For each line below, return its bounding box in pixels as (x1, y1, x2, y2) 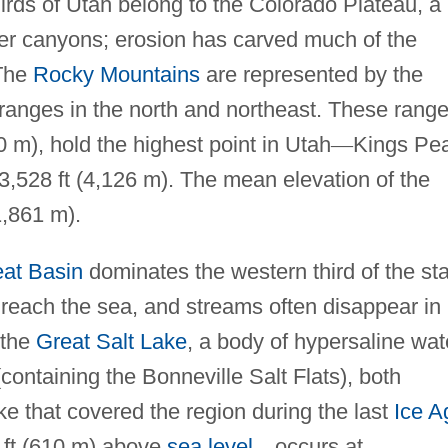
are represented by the (199, 61, 423, 87)
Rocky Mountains (32, 61, 200, 87)
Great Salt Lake (35, 328, 187, 354)
